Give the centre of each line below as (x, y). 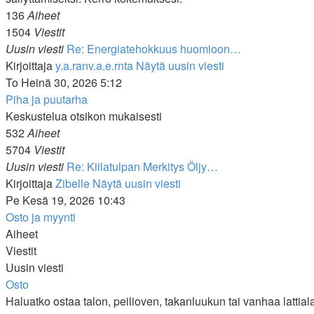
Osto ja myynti (41, 217)
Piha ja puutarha (47, 99)
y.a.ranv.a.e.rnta (94, 66)
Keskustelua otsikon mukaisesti (84, 116)
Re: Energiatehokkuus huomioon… (154, 49)
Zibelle (73, 183)
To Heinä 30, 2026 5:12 (64, 82)
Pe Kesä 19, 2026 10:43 (66, 200)
